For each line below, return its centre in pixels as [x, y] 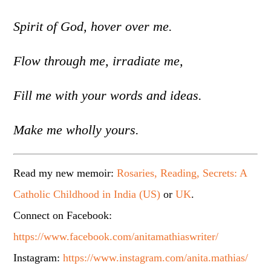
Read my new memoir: [65, 173]
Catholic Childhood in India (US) [87, 194]
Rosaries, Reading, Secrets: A [182, 173]
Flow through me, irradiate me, [99, 61]
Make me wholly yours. [77, 130]
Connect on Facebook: [63, 215]
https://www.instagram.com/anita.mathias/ [156, 258]
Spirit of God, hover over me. [93, 26]
